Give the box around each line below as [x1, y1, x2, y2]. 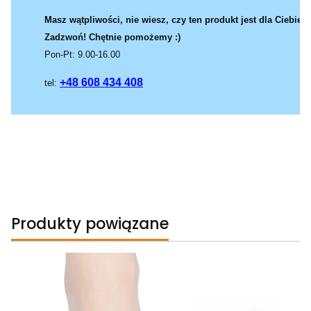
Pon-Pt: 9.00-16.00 [44, 49, 120, 60]
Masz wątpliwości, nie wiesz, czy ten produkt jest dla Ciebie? [44, 14, 308, 25]
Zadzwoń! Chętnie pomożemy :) [44, 31, 180, 42]
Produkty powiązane [11, 212, 169, 235]
